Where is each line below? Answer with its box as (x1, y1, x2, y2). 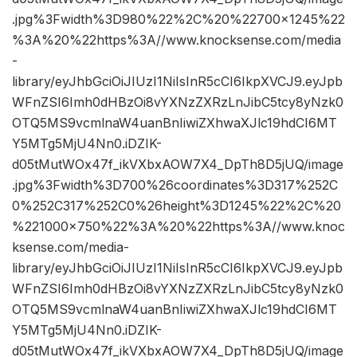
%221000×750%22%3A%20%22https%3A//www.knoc (12, 218, 345, 235)
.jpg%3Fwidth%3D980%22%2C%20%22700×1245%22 (12, 11, 345, 28)
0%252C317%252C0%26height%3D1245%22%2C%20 (12, 198, 341, 214)
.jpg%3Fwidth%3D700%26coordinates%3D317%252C (12, 177, 338, 194)
